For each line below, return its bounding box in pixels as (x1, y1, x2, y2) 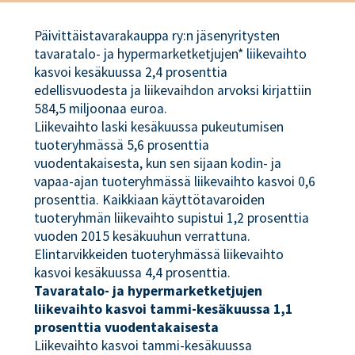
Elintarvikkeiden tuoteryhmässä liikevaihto (34, 246, 284, 263)
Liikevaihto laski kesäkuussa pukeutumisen (34, 118, 284, 136)
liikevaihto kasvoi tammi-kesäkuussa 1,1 (34, 300, 293, 318)
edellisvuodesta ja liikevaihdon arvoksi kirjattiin (34, 82, 312, 99)
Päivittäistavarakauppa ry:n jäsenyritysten (34, 27, 281, 44)
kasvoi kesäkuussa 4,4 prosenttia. (34, 264, 231, 281)
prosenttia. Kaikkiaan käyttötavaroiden (34, 191, 265, 208)
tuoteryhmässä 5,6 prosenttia (34, 136, 210, 154)
